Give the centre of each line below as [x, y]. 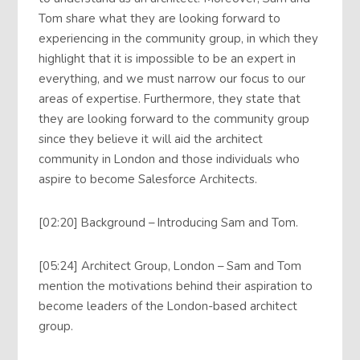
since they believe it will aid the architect [151, 139]
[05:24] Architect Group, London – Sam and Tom [170, 266]
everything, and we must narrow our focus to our [172, 78]
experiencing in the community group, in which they [179, 38]
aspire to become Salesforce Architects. [148, 179]
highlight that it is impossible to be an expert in [168, 58]
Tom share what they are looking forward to [160, 18]
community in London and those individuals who [170, 159]
